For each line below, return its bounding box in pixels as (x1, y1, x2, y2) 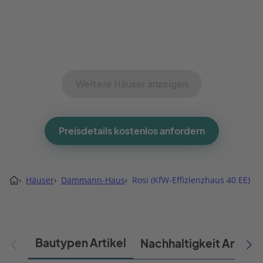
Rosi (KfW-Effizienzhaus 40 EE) (132, 174, 250, 186)
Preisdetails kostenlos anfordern (58, 124, 205, 137)
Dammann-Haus (61, 174, 125, 186)
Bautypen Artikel (35, 236, 126, 249)
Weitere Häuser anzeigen (75, 77, 188, 90)
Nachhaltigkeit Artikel (140, 237, 258, 250)
